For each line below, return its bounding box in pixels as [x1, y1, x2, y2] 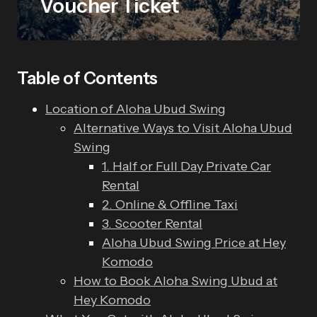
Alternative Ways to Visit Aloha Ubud [74, 120, 292, 136]
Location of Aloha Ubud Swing [45, 101, 226, 117]
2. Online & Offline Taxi [102, 197, 238, 212]
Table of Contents [17, 68, 158, 88]
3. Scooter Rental [102, 216, 202, 231]
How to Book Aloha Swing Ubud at [74, 273, 277, 289]
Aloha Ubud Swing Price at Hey [102, 235, 286, 250]
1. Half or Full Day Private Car [102, 158, 271, 174]
